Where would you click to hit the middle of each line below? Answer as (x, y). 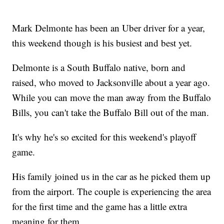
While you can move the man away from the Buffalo (112, 97)
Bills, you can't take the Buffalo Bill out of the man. (111, 112)
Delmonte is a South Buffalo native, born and (99, 67)
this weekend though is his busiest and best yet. (102, 43)
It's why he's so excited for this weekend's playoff (104, 137)
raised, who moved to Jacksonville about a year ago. (111, 82)
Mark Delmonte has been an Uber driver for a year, (109, 28)
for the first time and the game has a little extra (100, 206)
